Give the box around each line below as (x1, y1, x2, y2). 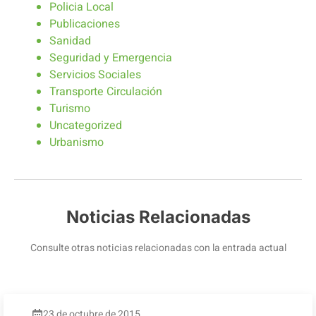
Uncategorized (49, 117, 122, 135)
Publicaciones (49, 16, 120, 33)
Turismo (49, 100, 90, 118)
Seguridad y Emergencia (49, 49, 172, 67)
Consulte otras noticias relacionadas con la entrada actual (30, 241, 286, 256)
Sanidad (49, 32, 91, 50)
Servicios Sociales (49, 66, 141, 84)
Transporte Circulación (49, 83, 162, 101)
